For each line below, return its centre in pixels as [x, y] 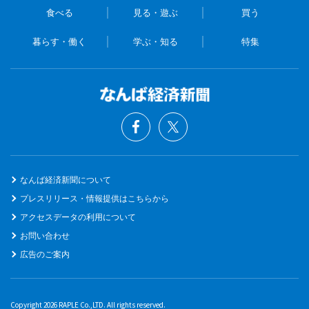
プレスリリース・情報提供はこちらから [94, 198]
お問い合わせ [45, 235]
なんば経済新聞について [66, 179]
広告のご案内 [45, 254]
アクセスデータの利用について [78, 217]
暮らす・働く [60, 41]
